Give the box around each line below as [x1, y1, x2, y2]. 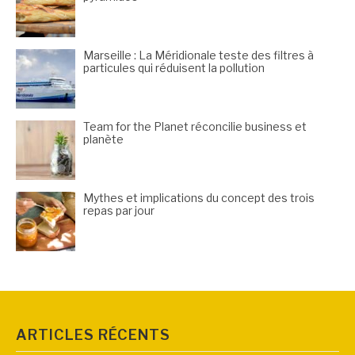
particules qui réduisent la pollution [83, 60, 265, 74]
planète [83, 132, 124, 146]
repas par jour [83, 203, 155, 217]
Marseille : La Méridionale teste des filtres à [83, 48, 314, 62]
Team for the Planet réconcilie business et [83, 119, 307, 133]
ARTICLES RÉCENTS [16, 326, 170, 343]
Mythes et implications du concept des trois [83, 190, 315, 204]
